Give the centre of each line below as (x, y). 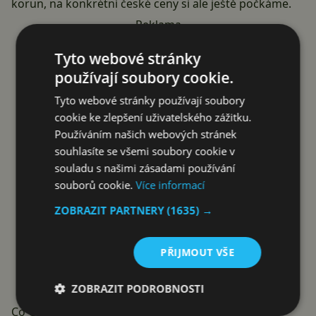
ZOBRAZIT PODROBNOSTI (138, 288)
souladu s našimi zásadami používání (145, 168)
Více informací (170, 185)
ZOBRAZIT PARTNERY (111, 210)
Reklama (158, 25)
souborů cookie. (95, 185)
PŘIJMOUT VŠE (197, 252)
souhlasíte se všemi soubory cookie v (145, 151)
